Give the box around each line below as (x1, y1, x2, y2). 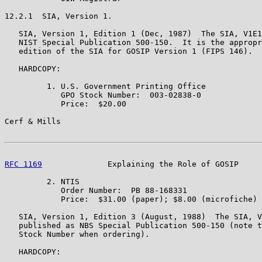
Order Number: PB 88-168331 (5, 185, 187, 195)
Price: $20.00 (5, 99, 126, 108)
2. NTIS (5, 177, 80, 186)
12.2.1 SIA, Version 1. (5, 11, 112, 20)
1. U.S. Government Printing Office (5, 81, 206, 91)
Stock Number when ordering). (5, 229, 150, 239)
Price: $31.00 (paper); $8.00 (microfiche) (5, 194, 257, 204)
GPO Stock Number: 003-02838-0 (5, 90, 201, 99)
